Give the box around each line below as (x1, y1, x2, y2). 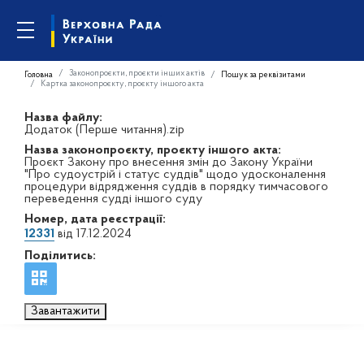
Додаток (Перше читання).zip (24, 123, 184, 136)
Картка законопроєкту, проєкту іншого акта (41, 79, 204, 89)
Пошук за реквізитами (221, 70, 305, 80)
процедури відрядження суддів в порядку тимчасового (24, 180, 328, 193)
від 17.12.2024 (54, 227, 132, 240)
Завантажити (31, 305, 100, 318)
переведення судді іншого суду (24, 193, 202, 206)
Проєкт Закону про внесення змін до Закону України (24, 156, 313, 169)
